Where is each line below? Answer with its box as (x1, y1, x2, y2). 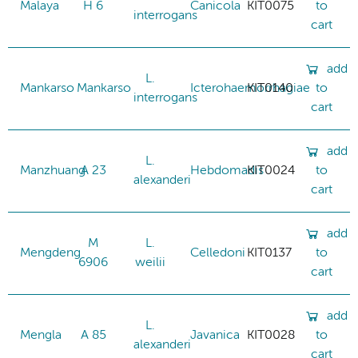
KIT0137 (247, 246, 292, 260)
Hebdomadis (190, 164, 264, 177)
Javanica (190, 328, 240, 342)
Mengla (20, 328, 62, 342)
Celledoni (190, 246, 245, 260)
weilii (134, 256, 165, 269)
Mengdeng (20, 246, 81, 260)
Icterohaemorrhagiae (190, 82, 310, 95)
